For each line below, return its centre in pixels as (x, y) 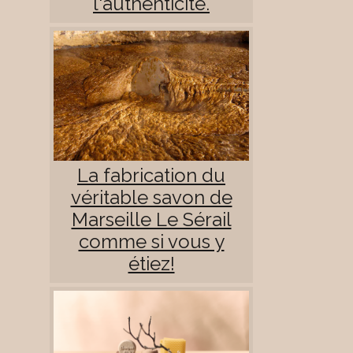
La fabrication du (151, 175)
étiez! (151, 263)
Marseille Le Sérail (151, 219)
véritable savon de (151, 197)
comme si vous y (151, 241)
